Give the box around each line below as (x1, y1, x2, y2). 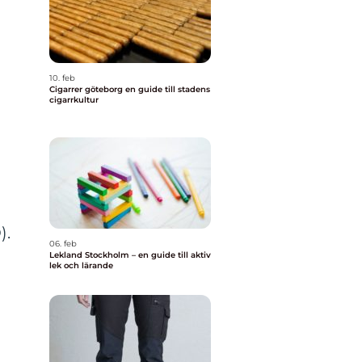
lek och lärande (49, 260, 113, 271)
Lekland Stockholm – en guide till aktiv (49, 250, 211, 260)
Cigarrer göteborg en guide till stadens (49, 84, 125, 95)
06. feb (49, 238, 77, 249)
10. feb (49, 73, 75, 83)
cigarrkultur (49, 95, 99, 105)
